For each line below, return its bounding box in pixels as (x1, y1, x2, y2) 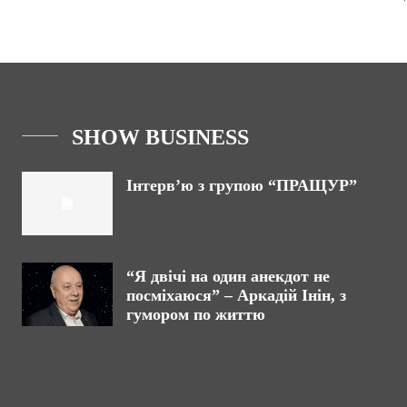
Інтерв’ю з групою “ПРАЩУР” (126, 176, 357, 195)
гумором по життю (126, 305, 265, 324)
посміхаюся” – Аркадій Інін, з (126, 286, 346, 305)
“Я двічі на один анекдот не (126, 267, 330, 286)
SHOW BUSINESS (72, 125, 249, 150)
